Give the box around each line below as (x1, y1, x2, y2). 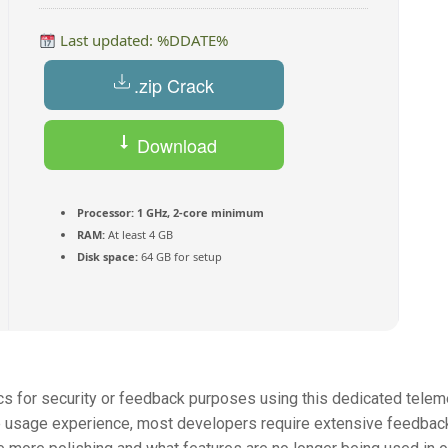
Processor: (77, 205, 134, 220)
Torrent (136, 183, 192, 209)
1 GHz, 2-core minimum (134, 205, 264, 220)
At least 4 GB (105, 227, 173, 242)
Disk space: (77, 249, 138, 264)
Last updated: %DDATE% (56, 30, 229, 50)
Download (131, 132, 217, 158)
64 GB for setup (138, 249, 222, 264)
